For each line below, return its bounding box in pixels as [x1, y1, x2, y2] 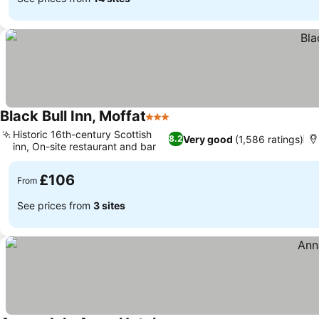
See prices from [17, 199, 93, 211]
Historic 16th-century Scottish [13, 128, 152, 140]
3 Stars [145, 117, 184, 131]
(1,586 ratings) [234, 132, 303, 145]
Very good [182, 132, 233, 145]
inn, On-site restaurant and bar [13, 140, 156, 152]
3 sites [93, 199, 125, 211]
